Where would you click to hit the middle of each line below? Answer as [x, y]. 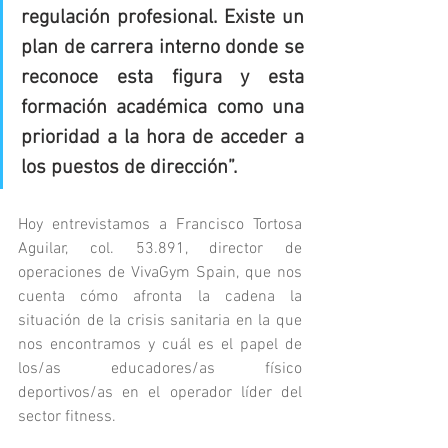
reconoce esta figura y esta [162, 78]
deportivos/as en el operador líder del [160, 393]
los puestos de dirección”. [129, 168]
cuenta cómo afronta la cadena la [160, 297]
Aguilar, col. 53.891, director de [160, 249]
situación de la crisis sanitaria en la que [160, 321]
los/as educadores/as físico [160, 369]
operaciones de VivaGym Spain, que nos [160, 273]
